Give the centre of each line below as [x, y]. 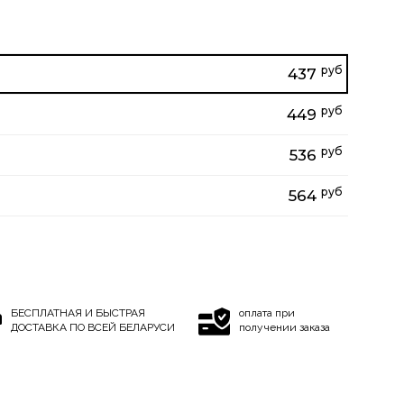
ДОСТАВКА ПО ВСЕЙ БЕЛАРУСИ [92, 327]
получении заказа [285, 327]
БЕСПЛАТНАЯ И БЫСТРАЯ [78, 312]
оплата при [267, 312]
